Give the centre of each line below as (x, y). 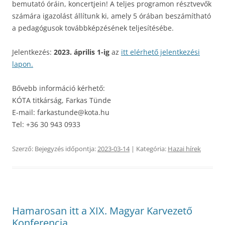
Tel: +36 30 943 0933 (46, 124)
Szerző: (23, 148)
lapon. (23, 64)
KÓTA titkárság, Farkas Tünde (62, 100)
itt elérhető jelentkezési (160, 52)
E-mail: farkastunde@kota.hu (61, 112)
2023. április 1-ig (82, 52)
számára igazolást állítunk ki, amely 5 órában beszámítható (111, 16)
